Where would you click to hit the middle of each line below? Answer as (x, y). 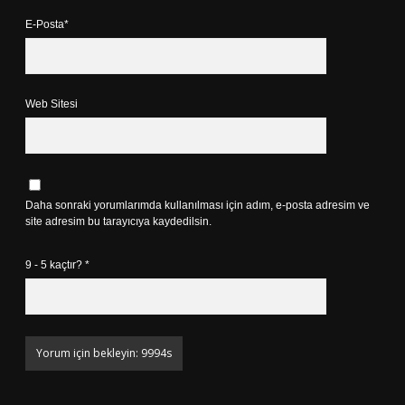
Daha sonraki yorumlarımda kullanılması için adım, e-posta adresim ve (198, 205)
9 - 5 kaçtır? (55, 265)
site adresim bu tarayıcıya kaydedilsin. (118, 221)
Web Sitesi (52, 104)
